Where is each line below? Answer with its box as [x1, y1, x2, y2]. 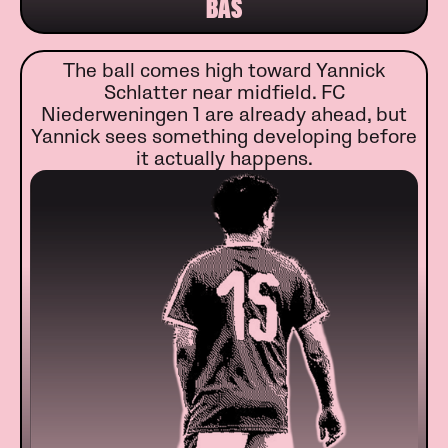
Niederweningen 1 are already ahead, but [41, 103, 407, 128]
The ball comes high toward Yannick [63, 59, 385, 84]
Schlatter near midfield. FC [103, 81, 345, 106]
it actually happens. [135, 147, 313, 172]
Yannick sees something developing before [31, 125, 417, 150]
